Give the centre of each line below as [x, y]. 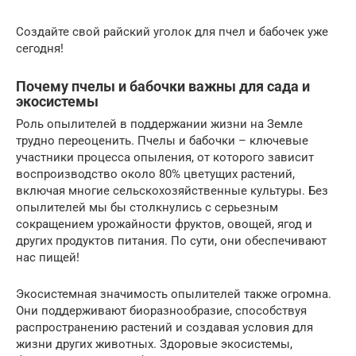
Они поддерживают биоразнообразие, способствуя [161, 310]
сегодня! [40, 48]
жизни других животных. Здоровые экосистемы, [154, 344]
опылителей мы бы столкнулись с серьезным [147, 207]
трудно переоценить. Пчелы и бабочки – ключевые [162, 140]
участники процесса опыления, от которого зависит [165, 157]
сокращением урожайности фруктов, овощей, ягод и [164, 224]
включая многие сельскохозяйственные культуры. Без [172, 190]
